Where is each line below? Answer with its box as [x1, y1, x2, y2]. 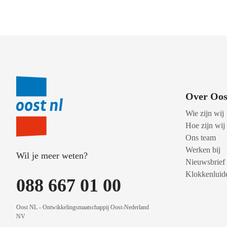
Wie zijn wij [185, 109, 224, 118]
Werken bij [185, 145, 220, 155]
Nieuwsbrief [185, 158, 225, 167]
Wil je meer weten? [16, 150, 88, 161]
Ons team [185, 133, 216, 142]
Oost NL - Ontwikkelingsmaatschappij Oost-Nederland [16, 203, 149, 211]
